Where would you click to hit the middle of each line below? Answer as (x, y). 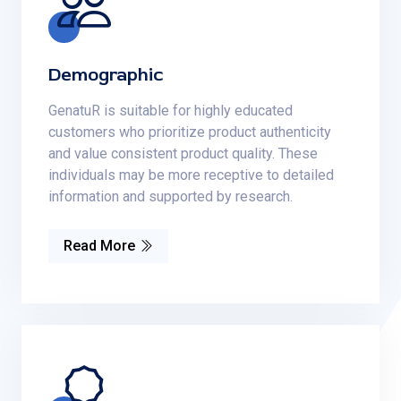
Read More (99, 246)
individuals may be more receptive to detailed (191, 175)
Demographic (106, 75)
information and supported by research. (171, 196)
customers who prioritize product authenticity (190, 132)
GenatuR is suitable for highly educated (171, 111)
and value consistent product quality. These (183, 154)
